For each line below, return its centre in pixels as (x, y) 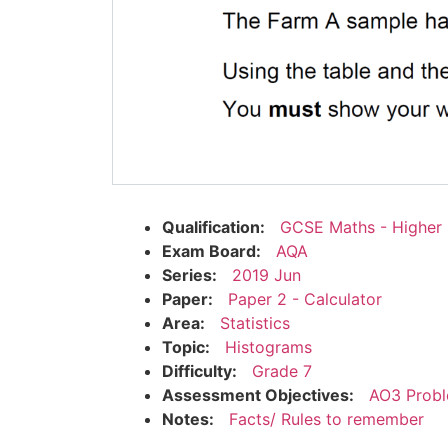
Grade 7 (282, 370)
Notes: (188, 418)
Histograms (268, 346)
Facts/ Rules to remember (326, 418)
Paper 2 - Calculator (305, 298)
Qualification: (213, 226)
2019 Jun (266, 274)
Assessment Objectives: (258, 394)
